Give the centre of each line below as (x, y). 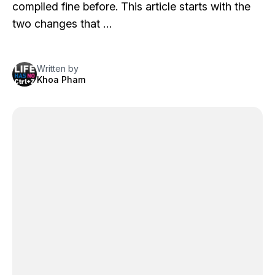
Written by (58, 68)
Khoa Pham (61, 79)
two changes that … (62, 24)
